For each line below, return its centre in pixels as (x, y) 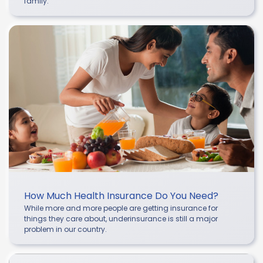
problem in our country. (65, 229)
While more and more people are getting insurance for (121, 208)
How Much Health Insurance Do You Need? (121, 195)
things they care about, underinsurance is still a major (121, 218)
